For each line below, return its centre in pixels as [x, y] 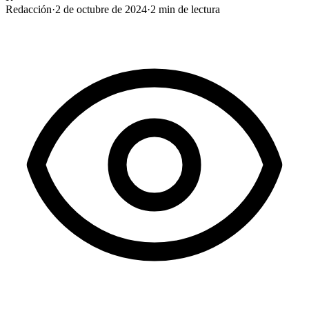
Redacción [29, 9]
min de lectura [188, 9]
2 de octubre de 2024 [101, 9]
